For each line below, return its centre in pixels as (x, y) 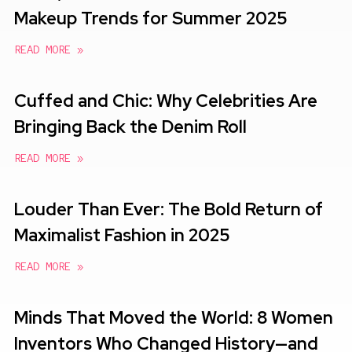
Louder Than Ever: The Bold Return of (169, 209)
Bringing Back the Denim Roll (130, 126)
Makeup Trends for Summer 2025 (151, 18)
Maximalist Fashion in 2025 (122, 235)
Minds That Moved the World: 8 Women (174, 317)
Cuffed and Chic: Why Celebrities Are (166, 101)
